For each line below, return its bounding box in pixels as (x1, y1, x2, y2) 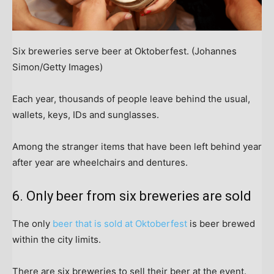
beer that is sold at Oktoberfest (53, 217, 187, 229)
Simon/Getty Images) (12, 61, 103, 73)
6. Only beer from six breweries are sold (12, 188, 251, 204)
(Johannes (191, 45, 237, 57)
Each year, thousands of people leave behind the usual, (12, 92, 250, 105)
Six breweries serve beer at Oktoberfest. (12, 45, 189, 57)
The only (12, 217, 53, 229)
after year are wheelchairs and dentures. (12, 156, 188, 168)
